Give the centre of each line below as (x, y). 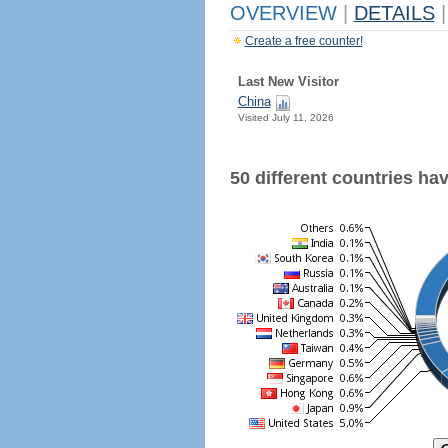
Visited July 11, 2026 (285, 117)
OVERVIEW (286, 13)
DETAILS (394, 13)
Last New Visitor (288, 81)
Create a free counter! (303, 41)
